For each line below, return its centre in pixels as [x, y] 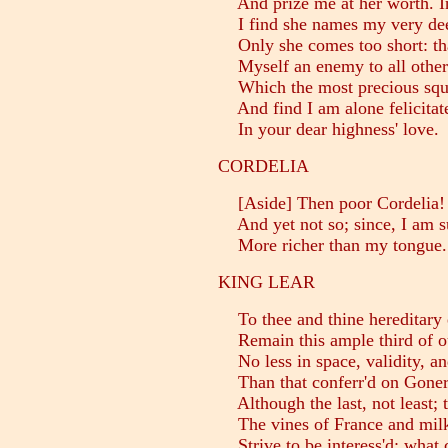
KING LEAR [266, 282]
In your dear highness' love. [328, 129]
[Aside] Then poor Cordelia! [331, 203]
